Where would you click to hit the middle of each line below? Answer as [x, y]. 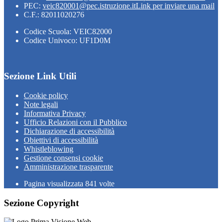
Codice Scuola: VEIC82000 [68, 31]
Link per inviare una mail [175, 5]
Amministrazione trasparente [68, 167]
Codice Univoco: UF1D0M [67, 40]
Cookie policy [46, 95]
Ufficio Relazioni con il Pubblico [75, 122]
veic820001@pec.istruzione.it [89, 5]
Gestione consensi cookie [63, 158]
